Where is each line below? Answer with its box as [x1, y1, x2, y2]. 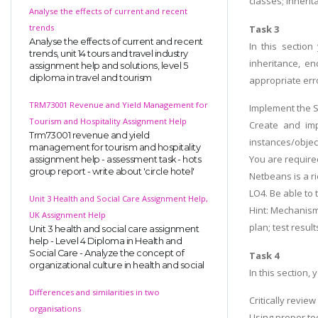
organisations [29, 302, 81, 314]
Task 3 [249, 22, 279, 35]
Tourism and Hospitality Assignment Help [29, 115, 187, 126]
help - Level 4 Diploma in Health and [29, 235, 182, 246]
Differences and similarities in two [29, 286, 160, 297]
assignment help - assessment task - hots [29, 153, 201, 165]
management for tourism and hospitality [29, 141, 200, 153]
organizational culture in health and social [29, 259, 204, 270]
